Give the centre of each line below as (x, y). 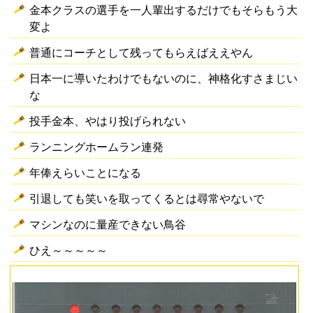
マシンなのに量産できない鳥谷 (108, 225)
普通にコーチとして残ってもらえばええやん (141, 53)
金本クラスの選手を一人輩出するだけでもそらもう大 (164, 10)
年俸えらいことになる (86, 173)
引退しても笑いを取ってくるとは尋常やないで (147, 199)
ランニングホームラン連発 (97, 147)
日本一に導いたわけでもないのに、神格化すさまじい (164, 79)
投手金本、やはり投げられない (108, 121)
